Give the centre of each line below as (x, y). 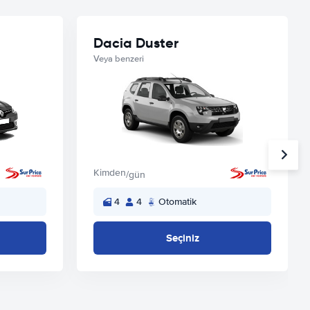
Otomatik (177, 202)
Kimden (110, 173)
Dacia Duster (136, 43)
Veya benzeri (119, 59)
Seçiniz (182, 238)
